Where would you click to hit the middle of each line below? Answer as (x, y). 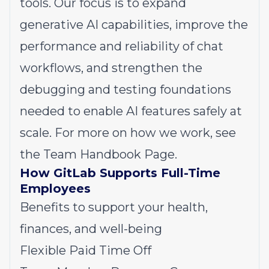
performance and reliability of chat (122, 46)
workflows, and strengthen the (111, 68)
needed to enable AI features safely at (131, 111)
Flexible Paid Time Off (87, 250)
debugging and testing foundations (125, 89)
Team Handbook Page (107, 154)
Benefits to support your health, (114, 207)
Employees (55, 189)
